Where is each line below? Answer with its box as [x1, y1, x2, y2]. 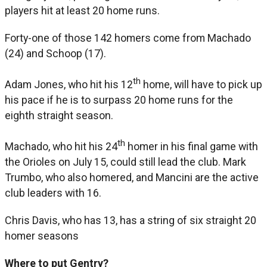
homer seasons [5, 229, 79, 242]
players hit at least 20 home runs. [5, 4, 160, 17]
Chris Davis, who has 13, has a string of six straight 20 [5, 213, 256, 226]
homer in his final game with [125, 139, 258, 153]
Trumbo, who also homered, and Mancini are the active [5, 170, 259, 184]
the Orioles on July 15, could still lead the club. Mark [5, 155, 246, 168]
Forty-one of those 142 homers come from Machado [5, 31, 251, 44]
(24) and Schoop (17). [5, 46, 106, 60]
